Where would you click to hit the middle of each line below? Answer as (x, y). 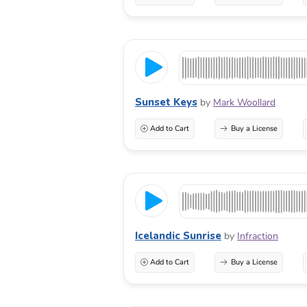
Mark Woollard (244, 103)
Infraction (258, 236)
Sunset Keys (166, 102)
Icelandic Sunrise (178, 236)
